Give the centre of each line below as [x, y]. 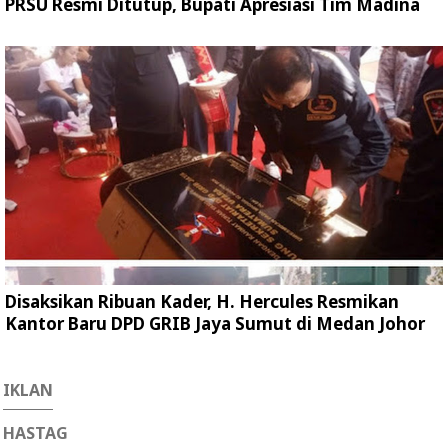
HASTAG [35, 433]
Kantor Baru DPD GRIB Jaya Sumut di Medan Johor [215, 324]
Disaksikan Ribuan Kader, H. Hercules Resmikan [202, 302]
